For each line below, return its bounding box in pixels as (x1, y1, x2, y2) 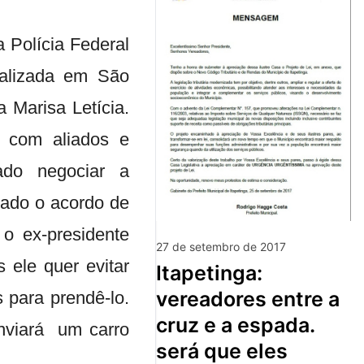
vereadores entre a (156, 286, 340, 311)
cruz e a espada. (156, 312, 314, 337)
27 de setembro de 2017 (156, 239, 286, 253)
